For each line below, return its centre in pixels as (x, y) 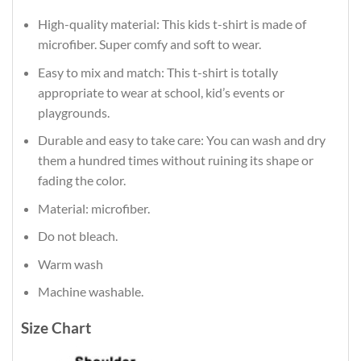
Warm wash (70, 263)
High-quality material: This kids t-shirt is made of (172, 23)
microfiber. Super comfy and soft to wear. (149, 44)
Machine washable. (90, 292)
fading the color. (81, 180)
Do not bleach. (77, 236)
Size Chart (56, 328)
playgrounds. (75, 112)
